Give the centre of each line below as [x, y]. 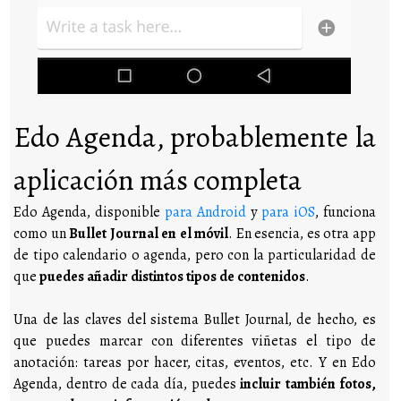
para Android [206, 212]
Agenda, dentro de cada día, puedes [127, 384]
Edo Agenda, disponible [90, 212]
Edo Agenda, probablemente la [195, 137]
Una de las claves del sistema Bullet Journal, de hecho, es [195, 319]
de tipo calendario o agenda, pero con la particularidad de [195, 255]
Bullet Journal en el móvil [149, 233]
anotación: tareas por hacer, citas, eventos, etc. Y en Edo [195, 362]
